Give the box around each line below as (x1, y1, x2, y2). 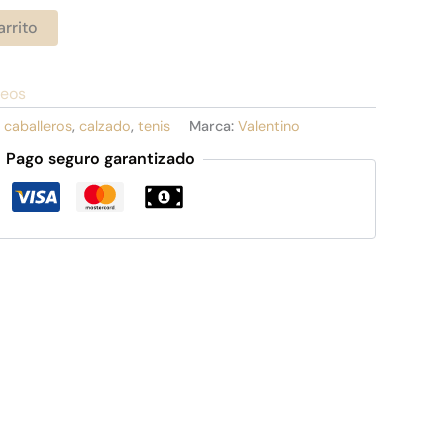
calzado (79, 116, 131, 135)
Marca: (189, 116, 238, 135)
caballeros (4, 116, 72, 135)
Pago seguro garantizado (5, 148, 195, 170)
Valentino (238, 116, 300, 135)
